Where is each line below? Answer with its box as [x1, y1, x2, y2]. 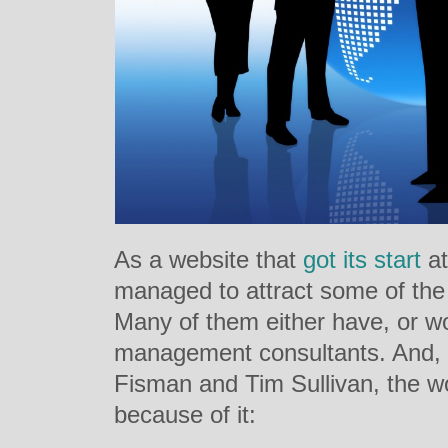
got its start [303, 246, 428, 273]
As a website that [114, 246, 303, 273]
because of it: [114, 401, 256, 428]
